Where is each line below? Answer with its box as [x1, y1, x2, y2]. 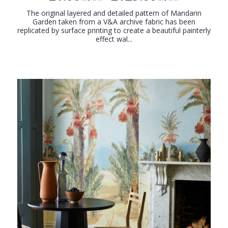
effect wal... [96, 34, 132, 44]
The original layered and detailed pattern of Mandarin [26, 8, 202, 18]
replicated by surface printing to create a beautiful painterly [17, 25, 211, 36]
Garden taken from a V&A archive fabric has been [33, 17, 195, 27]
